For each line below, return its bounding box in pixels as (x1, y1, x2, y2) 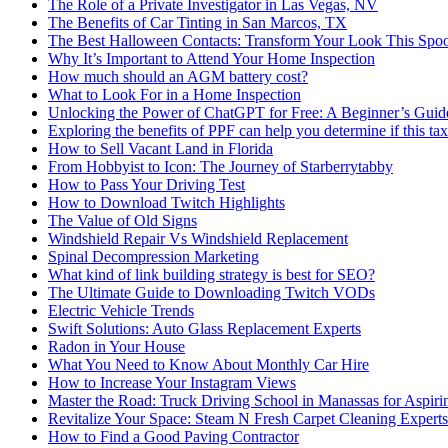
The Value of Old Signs (48, 212, 197, 230)
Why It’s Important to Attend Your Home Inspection (48, 50, 375, 68)
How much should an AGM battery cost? (48, 68, 308, 86)
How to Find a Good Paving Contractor (48, 428, 299, 446)
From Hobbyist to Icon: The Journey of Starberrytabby (48, 158, 393, 176)
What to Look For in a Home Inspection (48, 86, 301, 104)
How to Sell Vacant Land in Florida (48, 140, 273, 158)
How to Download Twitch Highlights (48, 194, 285, 212)
